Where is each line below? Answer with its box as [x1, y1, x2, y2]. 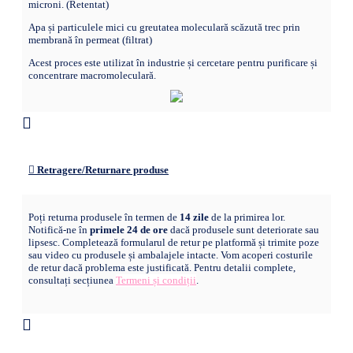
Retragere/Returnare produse [35, 163, 169, 176]
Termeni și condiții [116, 273, 196, 286]
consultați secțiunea [28, 273, 116, 286]
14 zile [180, 210, 209, 223]
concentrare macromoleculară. [28, 69, 156, 81]
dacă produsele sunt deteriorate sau [168, 223, 319, 236]
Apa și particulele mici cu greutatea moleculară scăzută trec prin [28, 20, 300, 33]
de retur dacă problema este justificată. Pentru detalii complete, [28, 261, 295, 273]
